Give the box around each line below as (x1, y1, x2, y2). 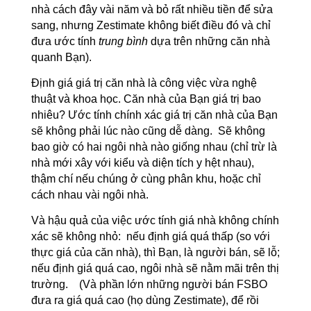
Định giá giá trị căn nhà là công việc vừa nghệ (31, 77, 257, 89)
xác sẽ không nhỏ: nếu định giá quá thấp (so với (31, 230, 270, 242)
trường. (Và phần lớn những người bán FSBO (31, 278, 267, 290)
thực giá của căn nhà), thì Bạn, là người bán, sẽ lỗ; (31, 246, 280, 258)
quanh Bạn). (31, 51, 92, 63)
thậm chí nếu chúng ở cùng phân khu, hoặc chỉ (31, 173, 261, 185)
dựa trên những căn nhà (147, 35, 270, 47)
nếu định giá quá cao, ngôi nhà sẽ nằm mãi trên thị (31, 262, 279, 274)
